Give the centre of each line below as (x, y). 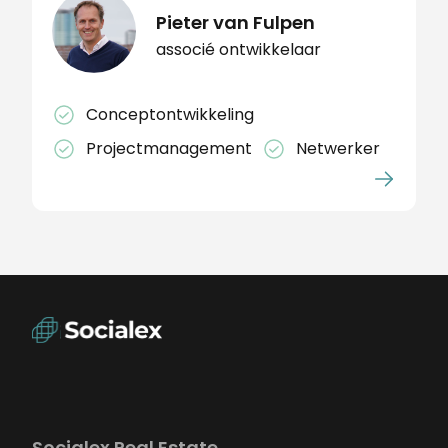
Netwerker (338, 148)
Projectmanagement (169, 148)
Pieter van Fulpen (235, 22)
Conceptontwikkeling (170, 114)
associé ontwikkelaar (238, 49)
